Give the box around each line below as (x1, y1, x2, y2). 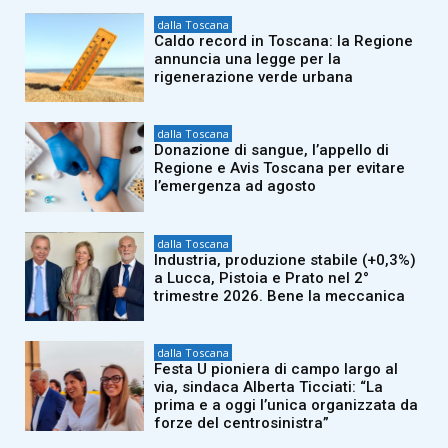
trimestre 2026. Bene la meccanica (154, 286, 406, 305)
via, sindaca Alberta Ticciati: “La (154, 378, 384, 397)
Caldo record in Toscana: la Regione (154, 31, 414, 50)
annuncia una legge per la (154, 49, 342, 68)
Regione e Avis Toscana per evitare (154, 159, 406, 178)
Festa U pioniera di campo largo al (154, 360, 399, 379)
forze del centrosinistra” (154, 414, 330, 433)
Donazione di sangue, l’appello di (154, 141, 390, 160)
